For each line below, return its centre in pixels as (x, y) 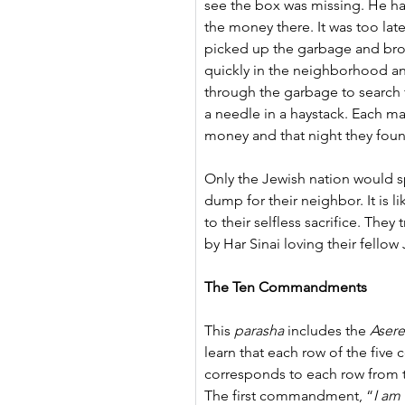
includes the (327, 330)
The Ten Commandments (286, 287)
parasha (259, 330)
